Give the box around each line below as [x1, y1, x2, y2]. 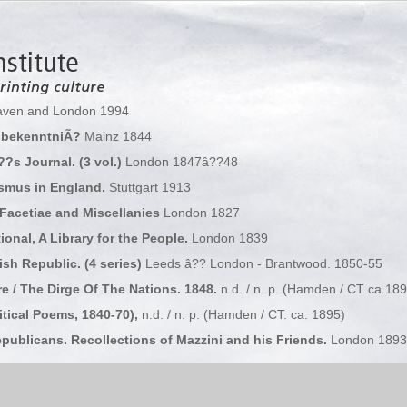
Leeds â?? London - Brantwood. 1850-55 [144, 256, 382, 271]
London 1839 [191, 231, 268, 245]
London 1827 [163, 205, 240, 220]
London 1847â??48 [124, 154, 238, 169]
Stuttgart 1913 [108, 180, 191, 194]
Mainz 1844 [84, 129, 152, 144]
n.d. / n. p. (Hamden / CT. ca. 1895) [141, 307, 345, 322]
